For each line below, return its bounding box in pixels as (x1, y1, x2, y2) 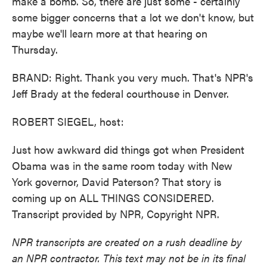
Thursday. (12, 42, 58, 57)
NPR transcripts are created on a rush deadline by (12, 234, 242, 249)
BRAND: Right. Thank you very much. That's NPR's (12, 70, 253, 85)
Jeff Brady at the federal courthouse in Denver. (12, 86, 229, 101)
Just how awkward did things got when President (12, 142, 244, 157)
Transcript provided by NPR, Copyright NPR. (12, 206, 219, 221)
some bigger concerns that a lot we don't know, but (12, 10, 254, 24)
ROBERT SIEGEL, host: (12, 114, 124, 129)
